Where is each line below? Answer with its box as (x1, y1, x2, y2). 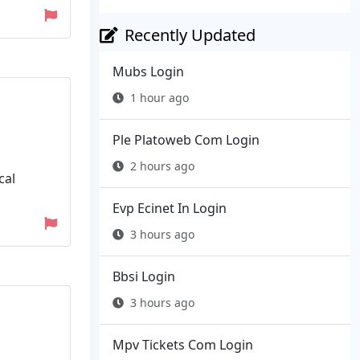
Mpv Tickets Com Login (112, 336, 253, 354)
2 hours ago (130, 158, 194, 174)
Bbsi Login (112, 268, 175, 286)
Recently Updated (125, 24, 256, 47)
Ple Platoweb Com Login (112, 131, 260, 149)
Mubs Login (112, 63, 184, 81)
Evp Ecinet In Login (112, 199, 227, 218)
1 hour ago (130, 90, 189, 106)
